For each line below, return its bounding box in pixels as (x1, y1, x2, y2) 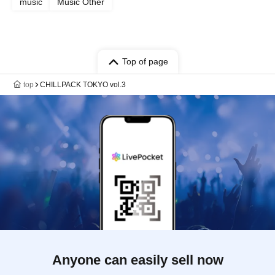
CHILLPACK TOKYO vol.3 (40, 80, 126, 89)
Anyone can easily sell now (52, 252, 223, 268)
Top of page (122, 56, 168, 66)
